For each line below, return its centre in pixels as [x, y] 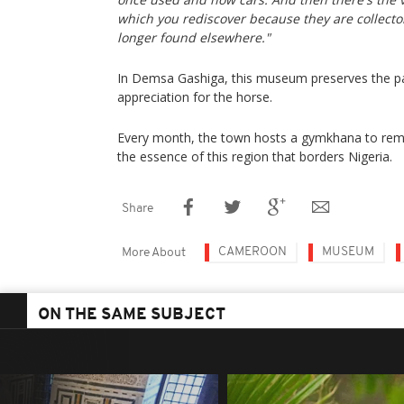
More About [154, 253]
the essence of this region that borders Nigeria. [255, 156]
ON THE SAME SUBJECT [132, 315]
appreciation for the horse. [195, 97]
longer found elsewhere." [194, 37]
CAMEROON [252, 252]
